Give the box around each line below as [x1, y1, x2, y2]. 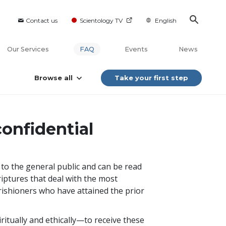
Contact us [25, 17, 58, 24]
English [155, 17, 177, 24]
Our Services [7, 45, 49, 53]
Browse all [34, 74, 73, 82]
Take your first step [115, 74, 188, 82]
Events [125, 45, 148, 53]
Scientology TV [79, 17, 123, 24]
